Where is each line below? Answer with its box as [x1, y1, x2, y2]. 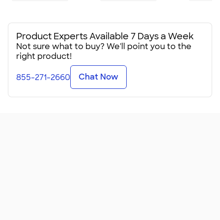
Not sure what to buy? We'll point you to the [16, 41, 192, 52]
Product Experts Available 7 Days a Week [16, 30, 193, 42]
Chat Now [79, 72, 118, 82]
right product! [16, 51, 72, 61]
